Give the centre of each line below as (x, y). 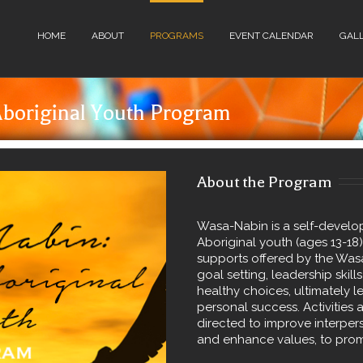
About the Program (264, 182)
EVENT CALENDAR (271, 36)
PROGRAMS (177, 36)
